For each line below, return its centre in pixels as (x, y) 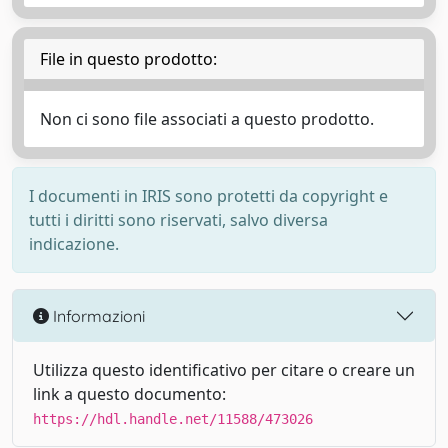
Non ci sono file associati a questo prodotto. (207, 119)
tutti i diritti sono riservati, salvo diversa (178, 220)
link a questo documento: (129, 394)
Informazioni (97, 315)
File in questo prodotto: (128, 59)
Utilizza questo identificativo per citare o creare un (224, 370)
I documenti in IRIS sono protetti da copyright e (208, 196)
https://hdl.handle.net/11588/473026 (173, 419)
